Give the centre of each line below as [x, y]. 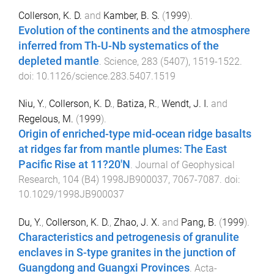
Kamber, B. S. [131, 16]
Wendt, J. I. [185, 104]
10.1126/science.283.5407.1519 [106, 76]
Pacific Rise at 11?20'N [74, 165]
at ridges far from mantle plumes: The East [123, 150]
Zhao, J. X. [137, 222]
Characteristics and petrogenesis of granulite [129, 237]
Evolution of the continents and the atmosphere [134, 31]
